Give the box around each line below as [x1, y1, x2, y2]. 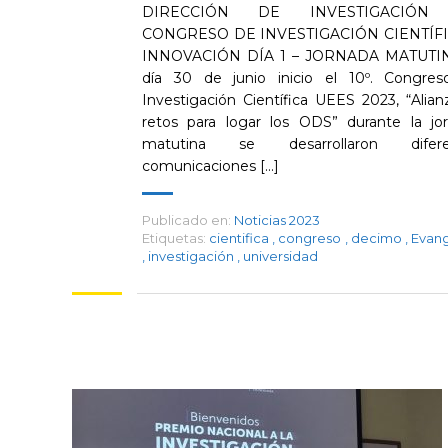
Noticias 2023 [234, 212, 320, 228]
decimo [350, 230, 405, 246]
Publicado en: [142, 212, 231, 228]
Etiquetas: [142, 230, 206, 246]
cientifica [209, 230, 273, 246]
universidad [243, 248, 318, 264]
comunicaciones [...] [142, 157, 279, 175]
